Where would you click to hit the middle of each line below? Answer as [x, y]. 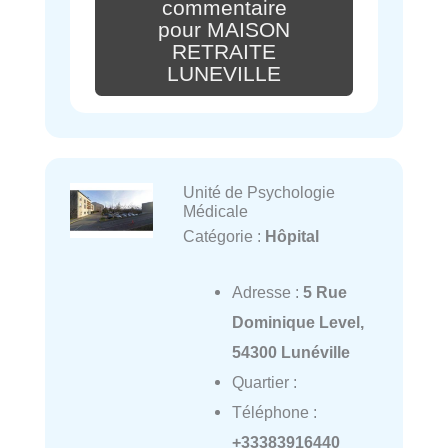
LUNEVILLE [224, 73]
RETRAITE [224, 51]
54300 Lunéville [290, 351]
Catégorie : [223, 235]
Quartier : [264, 381]
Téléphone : [274, 411]
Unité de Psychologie [258, 191]
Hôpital [291, 235]
